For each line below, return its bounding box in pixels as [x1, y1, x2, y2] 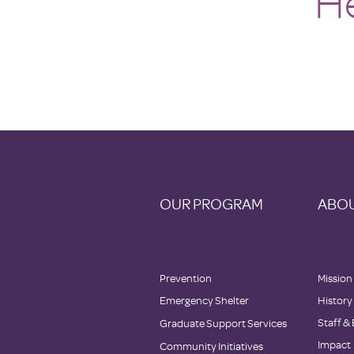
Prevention [160, 271, 212, 284]
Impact [318, 337, 351, 351]
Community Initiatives [160, 339, 263, 352]
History [318, 293, 352, 307]
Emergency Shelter [160, 293, 249, 307]
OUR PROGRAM [160, 194, 263, 213]
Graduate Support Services [160, 316, 287, 330]
